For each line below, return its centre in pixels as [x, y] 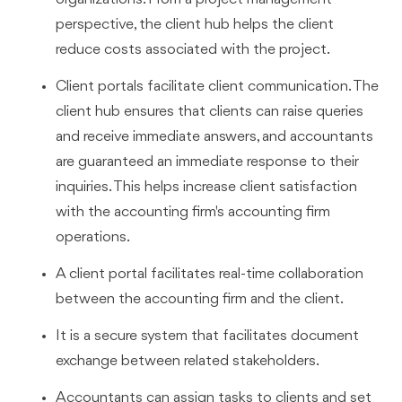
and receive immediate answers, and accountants [215, 137]
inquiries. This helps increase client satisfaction [207, 188]
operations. [93, 238]
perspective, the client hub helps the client [195, 25]
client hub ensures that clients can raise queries [210, 112]
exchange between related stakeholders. [188, 361]
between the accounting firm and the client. [200, 299]
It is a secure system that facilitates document [208, 336]
